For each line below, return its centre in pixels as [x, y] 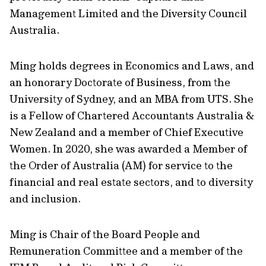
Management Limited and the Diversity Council [128, 13]
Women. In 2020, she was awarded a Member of [128, 149]
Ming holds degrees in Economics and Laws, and [132, 66]
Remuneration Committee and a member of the [126, 251]
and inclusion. [45, 199]
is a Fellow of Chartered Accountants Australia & [132, 115]
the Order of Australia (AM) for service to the [121, 165]
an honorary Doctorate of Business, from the [120, 82]
